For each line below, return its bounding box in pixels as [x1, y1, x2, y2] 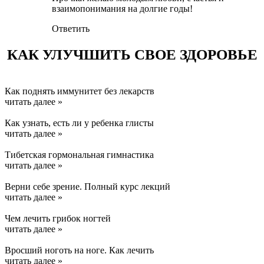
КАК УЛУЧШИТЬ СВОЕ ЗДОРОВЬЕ [6, 46, 258, 62]
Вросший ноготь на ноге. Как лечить [5, 245, 154, 255]
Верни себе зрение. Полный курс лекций [5, 181, 170, 192]
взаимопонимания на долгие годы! [52, 4, 193, 14]
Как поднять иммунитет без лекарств [5, 85, 154, 96]
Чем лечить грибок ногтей [5, 213, 111, 223]
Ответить [52, 24, 90, 34]
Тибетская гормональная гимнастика [5, 149, 154, 160]
